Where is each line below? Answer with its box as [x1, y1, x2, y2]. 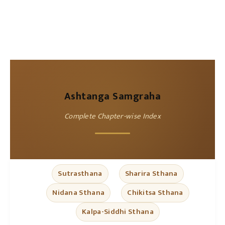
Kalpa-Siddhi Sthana [82, 205, 154, 218]
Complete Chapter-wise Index [64, 109, 161, 123]
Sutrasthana [58, 167, 102, 180]
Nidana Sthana [52, 186, 105, 199]
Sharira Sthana [125, 167, 178, 180]
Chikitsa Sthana [127, 186, 183, 199]
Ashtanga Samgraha [64, 87, 161, 105]
